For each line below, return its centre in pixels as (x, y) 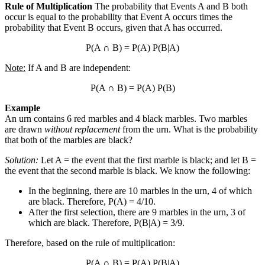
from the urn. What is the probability (189, 130)
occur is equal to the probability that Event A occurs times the (119, 17)
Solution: (22, 160)
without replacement (82, 130)
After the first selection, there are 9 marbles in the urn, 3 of (137, 212)
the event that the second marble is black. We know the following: (127, 171)
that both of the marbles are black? (69, 140)
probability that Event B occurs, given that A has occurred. (114, 28)
